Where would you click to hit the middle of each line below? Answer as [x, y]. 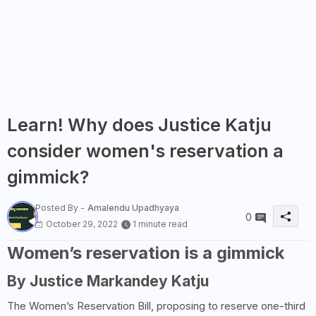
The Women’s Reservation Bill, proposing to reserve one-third [156, 306]
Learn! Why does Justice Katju [139, 124]
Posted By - [60, 207]
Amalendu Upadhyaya [133, 207]
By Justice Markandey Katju [108, 281]
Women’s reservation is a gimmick [146, 253]
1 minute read [160, 224]
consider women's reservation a [145, 151]
